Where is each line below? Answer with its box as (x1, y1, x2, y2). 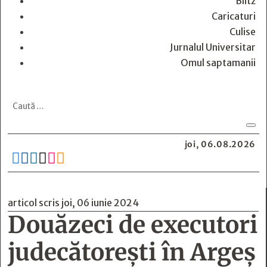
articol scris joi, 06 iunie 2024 (8, 197, 139, 209)
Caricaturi (212, 10, 256, 22)
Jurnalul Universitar (170, 41, 256, 53)
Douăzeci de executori (8, 210, 257, 240)
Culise (229, 26, 256, 38)
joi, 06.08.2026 (184, 139, 256, 150)
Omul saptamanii (181, 57, 256, 69)
